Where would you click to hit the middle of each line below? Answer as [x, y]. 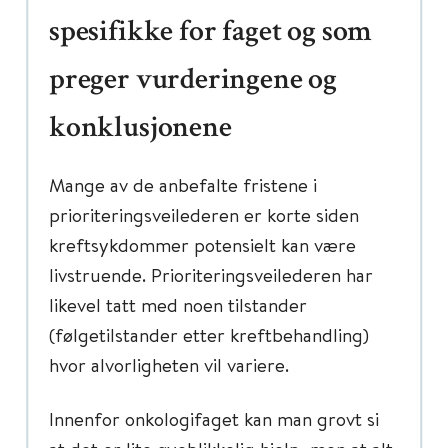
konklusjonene [140, 130]
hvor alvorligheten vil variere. [169, 364]
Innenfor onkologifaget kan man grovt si [214, 418]
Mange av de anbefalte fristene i [183, 184]
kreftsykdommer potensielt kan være [202, 244]
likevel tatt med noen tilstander [178, 304]
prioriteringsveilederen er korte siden [204, 214]
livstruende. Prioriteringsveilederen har [211, 274]
